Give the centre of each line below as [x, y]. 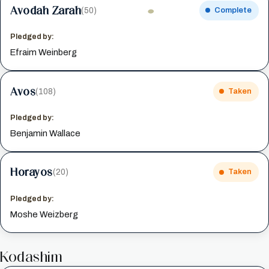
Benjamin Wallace [46, 133]
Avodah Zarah [46, 10]
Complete [233, 10]
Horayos [32, 172]
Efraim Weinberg [44, 53]
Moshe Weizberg [44, 214]
